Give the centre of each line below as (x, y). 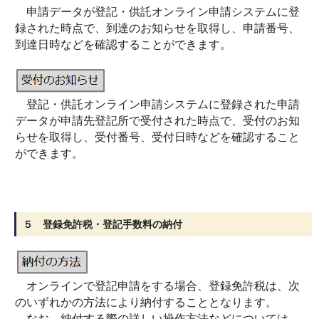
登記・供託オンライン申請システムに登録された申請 (157, 104)
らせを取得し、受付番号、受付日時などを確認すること (157, 137)
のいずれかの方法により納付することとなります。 (146, 302)
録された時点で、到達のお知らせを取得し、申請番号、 (157, 28)
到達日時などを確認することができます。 (123, 45)
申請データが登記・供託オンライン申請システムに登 (157, 12)
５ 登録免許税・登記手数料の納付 (103, 224)
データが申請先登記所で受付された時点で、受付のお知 (157, 121)
